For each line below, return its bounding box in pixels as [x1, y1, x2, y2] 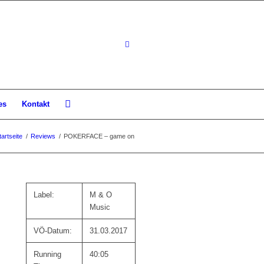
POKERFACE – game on [64, 133, 134, 140]
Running [34, 250, 62, 259]
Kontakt [22, 100, 49, 108]
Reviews [31, 133, 55, 140]
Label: [34, 190, 55, 199]
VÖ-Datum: [34, 226, 72, 235]
